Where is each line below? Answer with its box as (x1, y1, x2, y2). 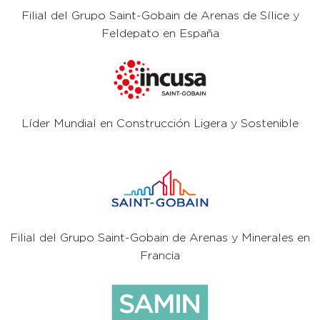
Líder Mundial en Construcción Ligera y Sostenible (21, 116, 299, 130)
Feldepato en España (101, 26, 219, 40)
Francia (140, 249, 180, 263)
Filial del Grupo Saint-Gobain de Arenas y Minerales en (10, 231, 310, 245)
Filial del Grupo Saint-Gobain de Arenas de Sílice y (21, 8, 299, 22)
